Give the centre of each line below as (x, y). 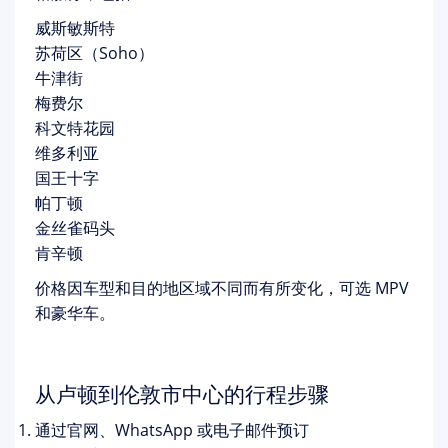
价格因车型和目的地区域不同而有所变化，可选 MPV (222, 288)
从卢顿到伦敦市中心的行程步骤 (182, 394)
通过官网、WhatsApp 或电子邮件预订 (172, 430)
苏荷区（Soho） (94, 53)
